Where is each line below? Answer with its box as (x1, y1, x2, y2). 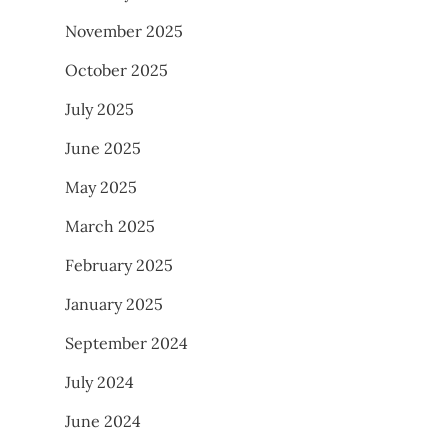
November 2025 (65, 21, 183, 42)
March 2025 (65, 216, 155, 237)
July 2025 (65, 99, 134, 120)
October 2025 (65, 60, 168, 81)
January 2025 (65, 294, 163, 315)
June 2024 (65, 411, 141, 432)
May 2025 (65, 177, 137, 198)
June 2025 (65, 138, 141, 159)
